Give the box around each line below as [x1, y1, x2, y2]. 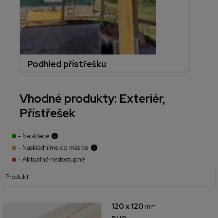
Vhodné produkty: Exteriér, [19, 91, 165, 106]
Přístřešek [19, 105, 75, 121]
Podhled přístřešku [27, 58, 106, 70]
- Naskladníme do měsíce [18, 143, 89, 152]
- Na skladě [18, 131, 49, 140]
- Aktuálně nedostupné [18, 155, 85, 163]
